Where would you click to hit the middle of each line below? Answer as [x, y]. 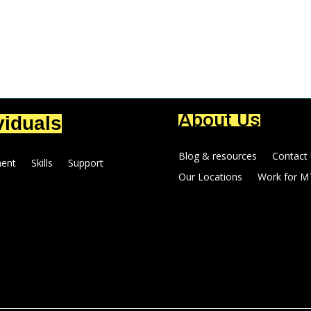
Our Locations [210, 176]
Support [86, 162]
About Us [219, 119]
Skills [42, 162]
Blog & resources [217, 155]
